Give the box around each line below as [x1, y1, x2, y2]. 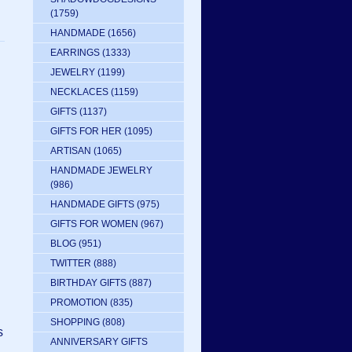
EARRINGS [50, 47, 100, 58]
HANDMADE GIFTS [50, 199, 134, 210]
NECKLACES [50, 86, 108, 97]
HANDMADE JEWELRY [50, 165, 152, 176]
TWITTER [50, 258, 91, 269]
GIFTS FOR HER [50, 126, 122, 137]
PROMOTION [50, 297, 108, 308]
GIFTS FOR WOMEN [50, 218, 138, 229]
